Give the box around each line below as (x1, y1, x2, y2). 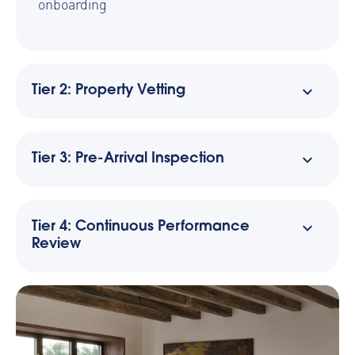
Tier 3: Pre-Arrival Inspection (32, 151, 224, 166)
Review (32, 237, 81, 252)
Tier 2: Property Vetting (32, 83, 185, 98)
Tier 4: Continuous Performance (32, 219, 250, 235)
